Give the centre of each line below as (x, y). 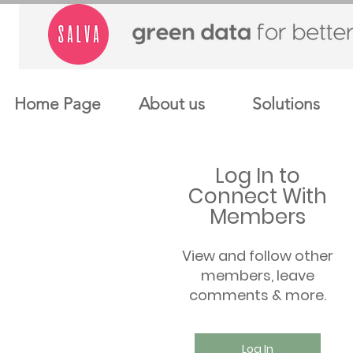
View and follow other (258, 256)
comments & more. (258, 295)
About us (171, 104)
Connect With (258, 197)
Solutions (286, 104)
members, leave (258, 276)
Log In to (258, 176)
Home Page (57, 104)
